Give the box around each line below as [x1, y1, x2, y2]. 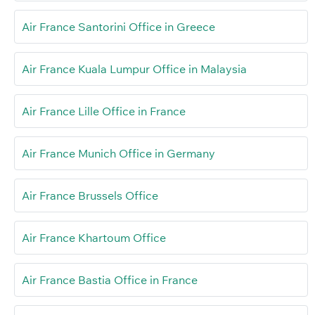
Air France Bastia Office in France [22, 273, 198, 288]
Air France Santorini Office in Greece [22, 20, 215, 34]
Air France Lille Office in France [22, 104, 186, 119]
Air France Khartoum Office [22, 231, 166, 245]
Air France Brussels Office [22, 188, 158, 203]
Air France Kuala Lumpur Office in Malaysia [22, 62, 247, 77]
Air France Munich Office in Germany [22, 146, 215, 161]
